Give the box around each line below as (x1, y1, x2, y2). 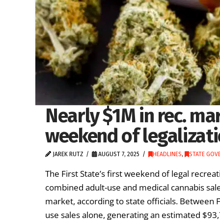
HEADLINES (152, 150, 182, 158)
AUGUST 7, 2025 (97, 150, 140, 158)
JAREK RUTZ (51, 150, 83, 158)
